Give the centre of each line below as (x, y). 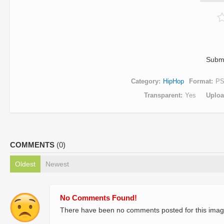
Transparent (162, 95)
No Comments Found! (98, 198)
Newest (57, 164)
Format (200, 81)
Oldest (25, 164)
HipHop (173, 81)
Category (145, 81)
